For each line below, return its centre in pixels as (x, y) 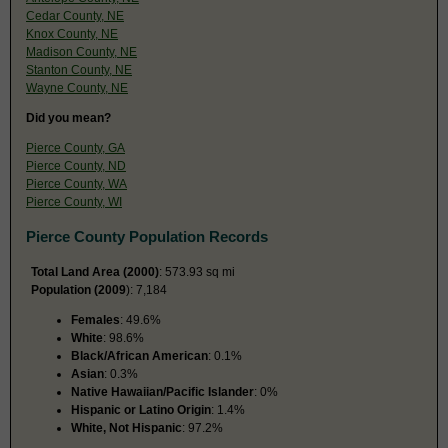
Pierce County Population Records (147, 236)
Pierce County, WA (76, 183)
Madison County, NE (81, 51)
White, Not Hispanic (126, 427)
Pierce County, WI (74, 201)
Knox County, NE (72, 33)
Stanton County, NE (79, 69)
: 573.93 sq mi (197, 271)
